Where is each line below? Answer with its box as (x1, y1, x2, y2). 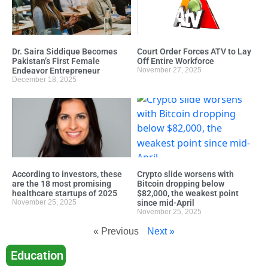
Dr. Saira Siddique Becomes (12, 46, 117, 56)
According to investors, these (12, 169, 122, 179)
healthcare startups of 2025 (12, 188, 117, 199)
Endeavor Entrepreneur (12, 65, 100, 75)
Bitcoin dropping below (137, 179, 224, 189)
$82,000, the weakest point (137, 188, 239, 199)
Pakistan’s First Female (12, 56, 100, 66)
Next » (147, 226, 175, 237)
